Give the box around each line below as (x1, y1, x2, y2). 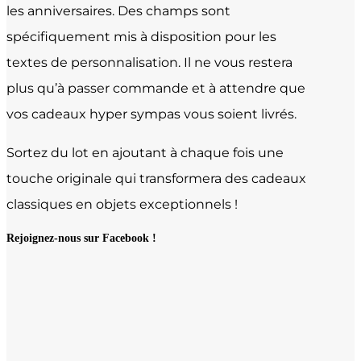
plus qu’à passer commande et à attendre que (6, 80, 305, 96)
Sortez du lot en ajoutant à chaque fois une (6, 144, 284, 160)
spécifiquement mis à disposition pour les (6, 28, 276, 44)
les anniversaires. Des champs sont (6, 2, 230, 19)
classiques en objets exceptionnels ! (6, 196, 238, 212)
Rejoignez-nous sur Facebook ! (6, 232, 156, 245)
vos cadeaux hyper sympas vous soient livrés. (6, 106, 297, 122)
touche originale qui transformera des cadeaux (6, 170, 306, 186)
